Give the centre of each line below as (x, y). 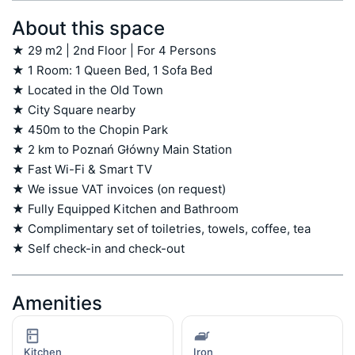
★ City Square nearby (74, 109)
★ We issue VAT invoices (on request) (119, 189)
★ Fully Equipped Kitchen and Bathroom (125, 208)
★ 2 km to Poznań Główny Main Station (122, 149)
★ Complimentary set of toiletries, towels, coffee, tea (161, 228)
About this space (88, 28)
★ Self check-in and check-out (98, 248)
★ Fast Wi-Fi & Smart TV (82, 169)
